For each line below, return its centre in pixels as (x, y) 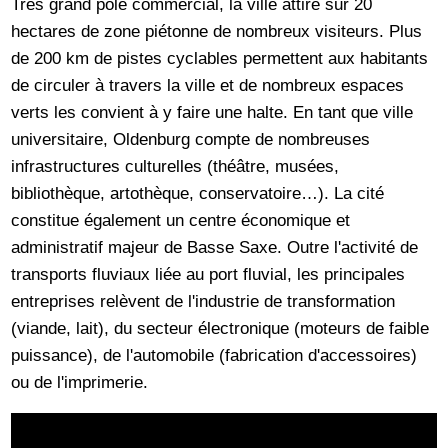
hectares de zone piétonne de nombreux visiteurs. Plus (217, 31)
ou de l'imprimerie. (80, 382)
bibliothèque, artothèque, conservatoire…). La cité (198, 193)
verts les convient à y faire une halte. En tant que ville (212, 112)
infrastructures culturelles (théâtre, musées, (175, 166)
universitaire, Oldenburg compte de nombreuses (191, 139)
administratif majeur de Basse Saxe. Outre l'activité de (215, 247)
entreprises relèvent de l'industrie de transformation (203, 301)
